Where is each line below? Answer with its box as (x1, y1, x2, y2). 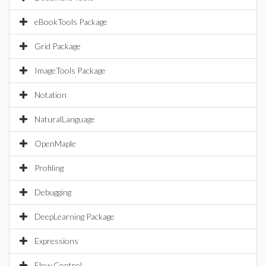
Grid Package (34, 41, 81, 51)
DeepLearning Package (34, 211, 115, 221)
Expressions (34, 236, 78, 246)
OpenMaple (34, 138, 76, 148)
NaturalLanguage (34, 114, 95, 124)
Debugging (34, 187, 71, 197)
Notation (34, 90, 66, 100)
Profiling (34, 163, 64, 173)
